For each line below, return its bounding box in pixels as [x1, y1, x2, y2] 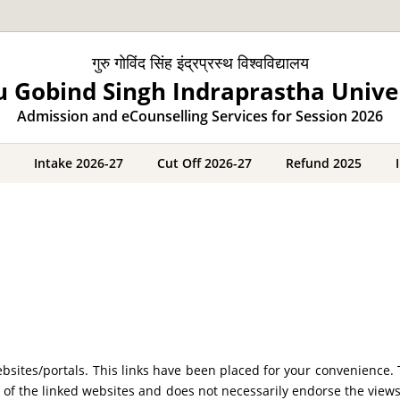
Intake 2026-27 [34, 154, 123, 171]
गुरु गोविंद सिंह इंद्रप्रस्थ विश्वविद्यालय [91, 51, 309, 73]
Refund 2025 [286, 154, 362, 171]
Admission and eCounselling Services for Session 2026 [17, 105, 383, 126]
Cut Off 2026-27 [157, 154, 252, 171]
